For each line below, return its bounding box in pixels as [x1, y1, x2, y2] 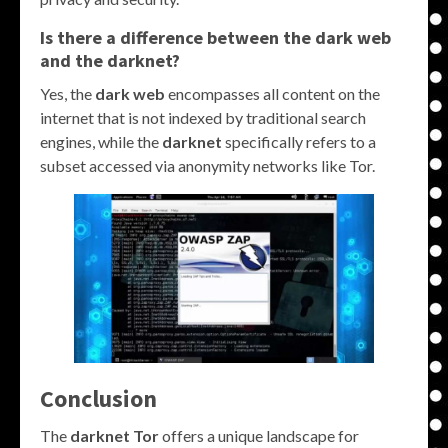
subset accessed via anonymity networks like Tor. [40, 155, 375, 175]
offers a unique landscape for [159, 425, 359, 445]
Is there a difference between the [40, 25, 315, 49]
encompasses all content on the [165, 83, 380, 103]
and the [40, 48, 107, 72]
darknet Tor [70, 425, 159, 445]
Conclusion [40, 382, 157, 414]
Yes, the [40, 83, 95, 103]
